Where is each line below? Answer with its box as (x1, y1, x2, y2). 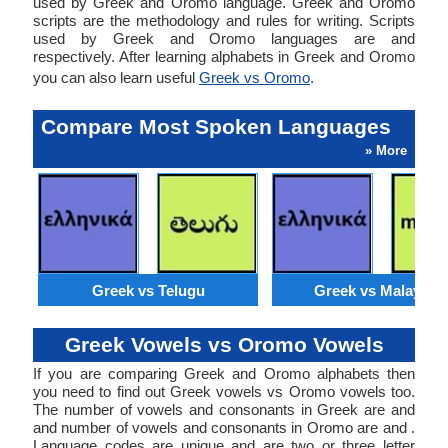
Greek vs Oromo (199, 69, 310, 86)
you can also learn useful (33, 69, 199, 86)
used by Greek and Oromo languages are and (33, 30, 415, 47)
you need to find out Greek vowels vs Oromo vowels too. (33, 383, 415, 400)
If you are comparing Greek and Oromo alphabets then (33, 365, 415, 382)
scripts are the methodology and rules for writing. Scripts (33, 12, 415, 29)
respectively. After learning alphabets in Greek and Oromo (33, 48, 415, 65)
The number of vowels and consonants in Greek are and (33, 401, 415, 418)
